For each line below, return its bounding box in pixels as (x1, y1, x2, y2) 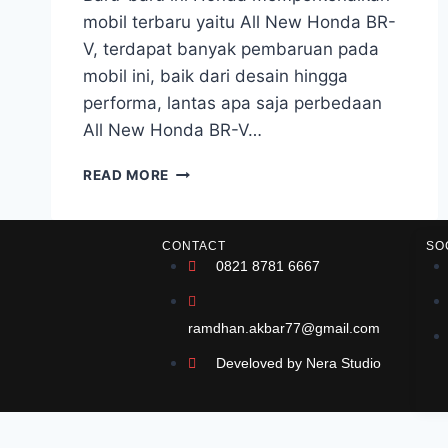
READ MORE (83, 167, 170, 183)
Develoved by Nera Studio (215, 355, 381, 371)
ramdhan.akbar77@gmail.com (187, 320, 380, 336)
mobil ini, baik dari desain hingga (83, 66, 348, 86)
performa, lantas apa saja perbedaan (83, 93, 382, 113)
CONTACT (162, 239, 226, 253)
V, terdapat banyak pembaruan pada (83, 39, 379, 59)
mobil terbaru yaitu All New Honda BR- (83, 12, 396, 32)
